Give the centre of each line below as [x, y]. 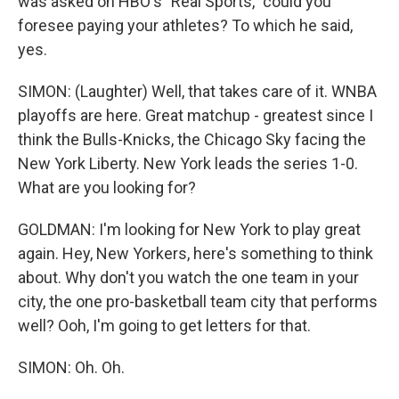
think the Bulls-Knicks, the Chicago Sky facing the [192, 139]
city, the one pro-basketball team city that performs [198, 301]
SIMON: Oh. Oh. [71, 367]
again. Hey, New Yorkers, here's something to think [195, 253]
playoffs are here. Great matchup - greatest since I [195, 115]
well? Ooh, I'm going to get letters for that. [164, 326]
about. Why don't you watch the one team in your [188, 277]
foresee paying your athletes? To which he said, [185, 25]
